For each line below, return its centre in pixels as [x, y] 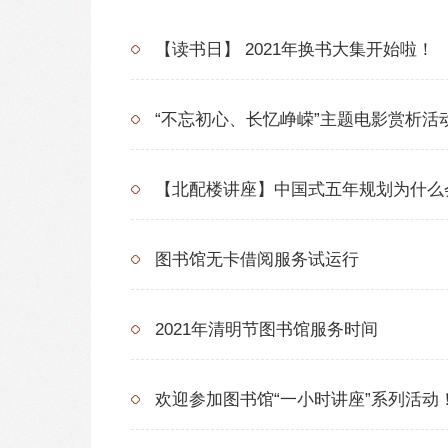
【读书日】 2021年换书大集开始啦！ [294, 49]
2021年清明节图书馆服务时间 [266, 329]
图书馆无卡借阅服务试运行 [257, 259]
